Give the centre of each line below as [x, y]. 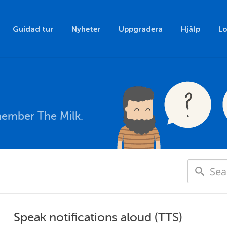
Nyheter [86, 29]
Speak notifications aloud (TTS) [98, 218]
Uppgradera [141, 29]
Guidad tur [33, 29]
